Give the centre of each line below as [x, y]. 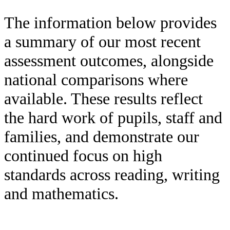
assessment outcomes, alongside [109, 61]
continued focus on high [83, 156]
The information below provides [110, 23]
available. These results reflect [103, 99]
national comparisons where [96, 80]
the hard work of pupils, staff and [113, 118]
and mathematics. [61, 194]
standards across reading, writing [112, 175]
